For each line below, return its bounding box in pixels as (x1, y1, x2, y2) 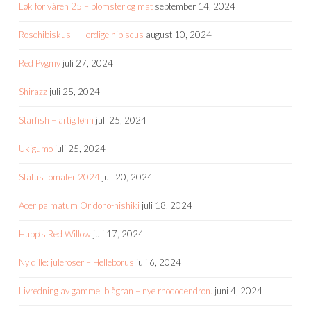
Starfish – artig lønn (19, 114, 94, 126)
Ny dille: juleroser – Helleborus (19, 256, 134, 268)
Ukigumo (19, 142, 53, 154)
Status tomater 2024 (19, 171, 100, 183)
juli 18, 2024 (142, 199, 192, 211)
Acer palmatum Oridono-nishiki (19, 199, 140, 211)
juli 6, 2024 (136, 256, 181, 268)
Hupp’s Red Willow (19, 228, 91, 239)
